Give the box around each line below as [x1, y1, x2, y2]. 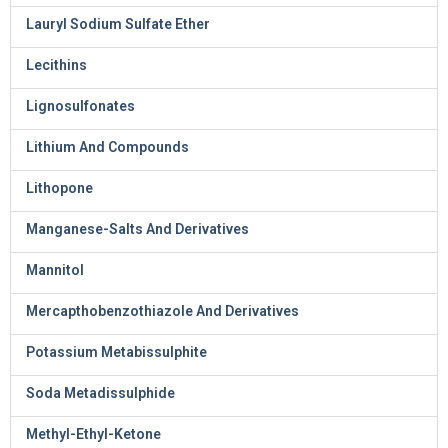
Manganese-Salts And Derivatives [26, 221, 249, 237]
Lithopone [26, 180, 93, 196]
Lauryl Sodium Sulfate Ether [26, 16, 210, 32]
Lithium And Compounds [26, 139, 189, 155]
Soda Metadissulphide [26, 385, 175, 401]
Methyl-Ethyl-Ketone [26, 426, 161, 442]
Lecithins [26, 57, 87, 73]
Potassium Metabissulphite [26, 344, 207, 360]
